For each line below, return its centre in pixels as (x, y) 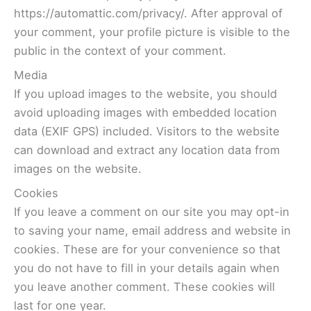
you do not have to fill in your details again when (147, 268)
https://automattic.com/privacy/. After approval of (148, 13)
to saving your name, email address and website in (152, 231)
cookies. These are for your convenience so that (147, 250)
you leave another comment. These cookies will (144, 287)
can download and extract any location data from (147, 150)
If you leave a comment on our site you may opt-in (152, 212)
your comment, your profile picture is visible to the (152, 32)
